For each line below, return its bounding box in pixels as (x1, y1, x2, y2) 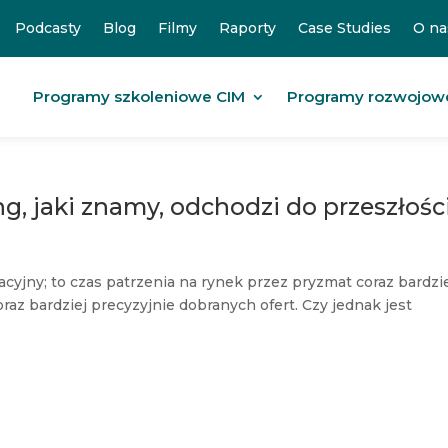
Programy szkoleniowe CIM (32, 87, 245, 106)
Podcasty (14, 19, 81, 37)
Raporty (218, 19, 276, 37)
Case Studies (297, 19, 391, 37)
